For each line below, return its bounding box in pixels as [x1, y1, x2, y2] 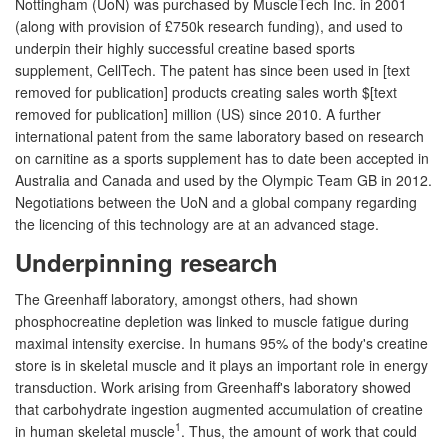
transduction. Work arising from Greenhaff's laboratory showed [15, 376, 411, 397]
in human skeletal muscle [15, 420, 175, 441]
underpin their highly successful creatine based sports [15, 37, 355, 58]
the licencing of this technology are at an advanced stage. [15, 213, 379, 234]
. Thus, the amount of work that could [181, 420, 417, 441]
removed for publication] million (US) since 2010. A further [15, 103, 381, 124]
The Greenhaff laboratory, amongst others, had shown [15, 288, 358, 309]
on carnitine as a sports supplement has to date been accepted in [15, 147, 429, 168]
